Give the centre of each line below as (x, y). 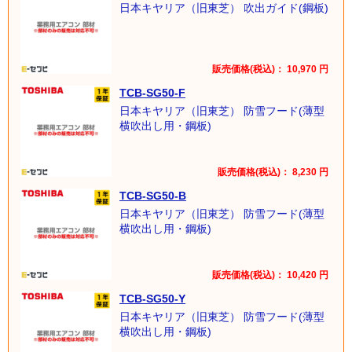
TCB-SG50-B (153, 195)
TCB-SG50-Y (152, 298)
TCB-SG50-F (152, 92)
